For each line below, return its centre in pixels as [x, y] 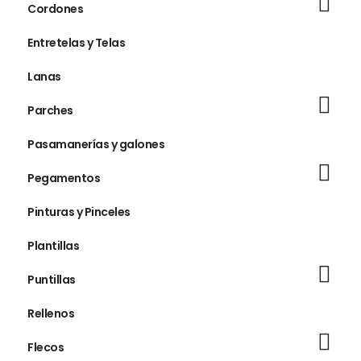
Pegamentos [64, 178]
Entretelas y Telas [76, 42]
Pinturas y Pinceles [79, 212]
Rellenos [51, 313]
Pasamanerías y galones [96, 144]
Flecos [46, 347]
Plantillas [53, 245]
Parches [50, 110]
